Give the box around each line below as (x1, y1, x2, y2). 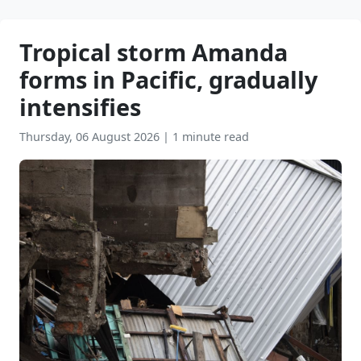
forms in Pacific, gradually (19, 64, 317, 95)
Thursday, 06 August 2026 (19, 129, 163, 144)
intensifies (19, 91, 141, 122)
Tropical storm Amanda (19, 36, 288, 68)
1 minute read (172, 129, 249, 144)
